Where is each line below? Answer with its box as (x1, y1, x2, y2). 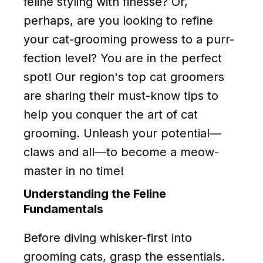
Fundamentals (23, 201, 103, 216)
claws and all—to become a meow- (23, 144, 219, 159)
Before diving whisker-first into (23, 230, 192, 245)
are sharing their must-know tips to (23, 88, 218, 103)
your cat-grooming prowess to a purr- (23, 32, 234, 46)
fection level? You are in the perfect (23, 50, 222, 65)
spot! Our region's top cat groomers (23, 69, 224, 84)
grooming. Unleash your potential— (23, 126, 221, 140)
